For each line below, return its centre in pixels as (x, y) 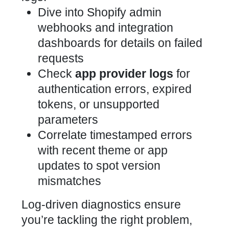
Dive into (62, 12)
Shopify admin (124, 12)
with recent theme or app (103, 150)
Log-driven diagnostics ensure (101, 204)
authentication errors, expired (115, 89)
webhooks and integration (106, 28)
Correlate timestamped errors (115, 135)
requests (61, 58)
